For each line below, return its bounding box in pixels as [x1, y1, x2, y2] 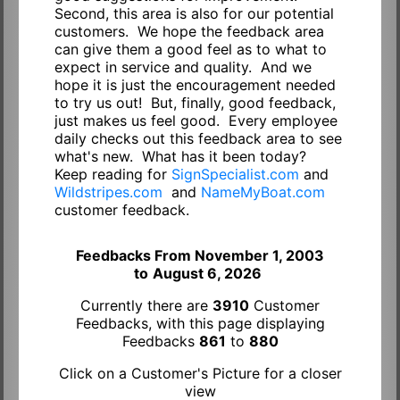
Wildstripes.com [54, 182, 162, 201]
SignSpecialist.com [171, 164, 299, 183]
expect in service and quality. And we [54, 57, 312, 76]
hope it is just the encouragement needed [54, 75, 336, 94]
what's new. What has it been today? [54, 146, 311, 165]
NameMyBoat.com [200, 182, 325, 201]
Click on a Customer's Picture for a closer [58, 363, 342, 382]
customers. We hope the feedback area [54, 21, 324, 40]
